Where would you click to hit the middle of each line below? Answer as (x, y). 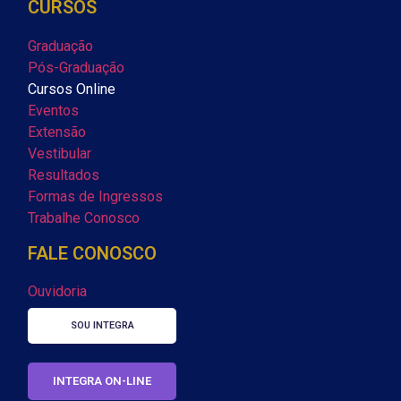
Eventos (53, 111)
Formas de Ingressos (95, 197)
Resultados (64, 175)
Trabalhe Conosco (84, 218)
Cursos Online (72, 90)
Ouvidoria (57, 291)
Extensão (57, 132)
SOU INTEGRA (102, 326)
